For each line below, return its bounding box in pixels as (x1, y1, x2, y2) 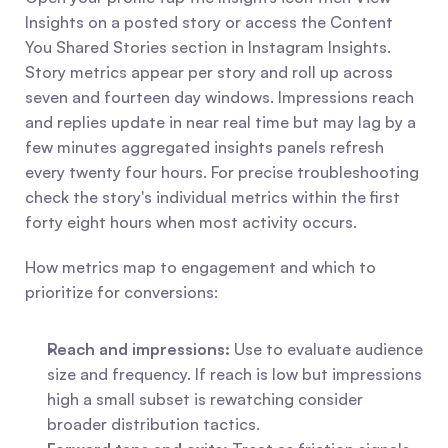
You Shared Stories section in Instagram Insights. (25, 37, 391, 57)
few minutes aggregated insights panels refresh (25, 137, 384, 157)
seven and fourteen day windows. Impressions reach (25, 87, 414, 107)
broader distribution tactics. (47, 414, 260, 434)
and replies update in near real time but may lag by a (25, 112, 416, 132)
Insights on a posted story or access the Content (25, 12, 393, 32)
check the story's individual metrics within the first (25, 187, 400, 207)
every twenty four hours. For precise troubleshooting (25, 162, 419, 182)
